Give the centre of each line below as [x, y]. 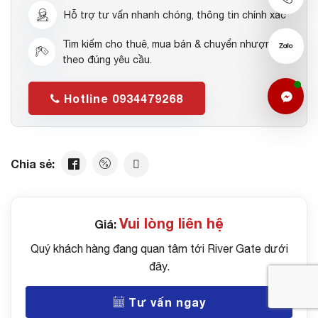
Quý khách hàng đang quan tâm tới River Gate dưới [159, 248]
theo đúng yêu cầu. [107, 59]
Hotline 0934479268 [122, 98]
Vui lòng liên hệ [171, 223]
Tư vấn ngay [165, 302]
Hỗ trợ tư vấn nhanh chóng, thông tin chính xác [175, 15]
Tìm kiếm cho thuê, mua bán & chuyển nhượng [170, 44]
